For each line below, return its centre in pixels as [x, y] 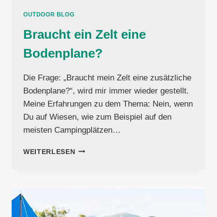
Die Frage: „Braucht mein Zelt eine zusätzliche [107, 77]
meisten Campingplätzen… [72, 130]
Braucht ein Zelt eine [85, 34]
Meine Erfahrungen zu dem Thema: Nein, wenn [108, 104]
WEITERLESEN [49, 152]
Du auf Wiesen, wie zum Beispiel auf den [97, 117]
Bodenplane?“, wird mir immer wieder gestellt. [106, 91]
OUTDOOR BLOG [49, 14]
